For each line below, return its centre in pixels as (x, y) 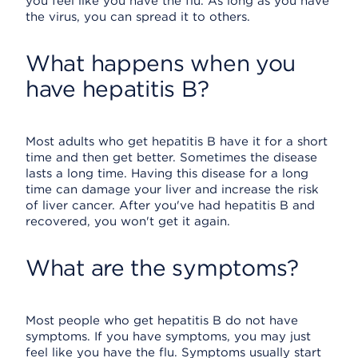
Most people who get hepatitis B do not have (162, 320)
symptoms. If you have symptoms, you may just (168, 336)
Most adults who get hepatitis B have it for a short (177, 141)
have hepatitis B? (117, 89)
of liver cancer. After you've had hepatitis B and (170, 205)
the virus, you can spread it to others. (138, 17)
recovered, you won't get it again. (128, 221)
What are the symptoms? (162, 268)
